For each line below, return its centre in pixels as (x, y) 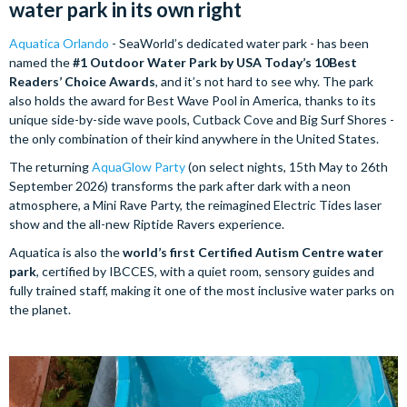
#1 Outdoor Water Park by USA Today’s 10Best (213, 62)
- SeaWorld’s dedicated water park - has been (239, 43)
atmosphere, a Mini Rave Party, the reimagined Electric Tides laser (195, 204)
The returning (50, 166)
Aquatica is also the (66, 252)
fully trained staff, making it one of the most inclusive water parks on (202, 290)
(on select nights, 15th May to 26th (287, 166)
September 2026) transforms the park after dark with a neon (180, 185)
